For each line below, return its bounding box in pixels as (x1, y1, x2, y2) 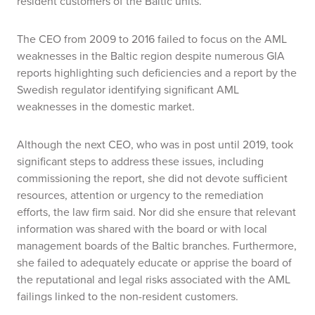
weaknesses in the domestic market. (17, 98, 195, 115)
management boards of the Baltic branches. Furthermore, (17, 238, 297, 254)
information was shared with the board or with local (17, 221, 267, 237)
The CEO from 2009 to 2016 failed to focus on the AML (17, 31, 287, 47)
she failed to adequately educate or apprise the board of (17, 255, 292, 271)
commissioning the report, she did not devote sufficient (17, 170, 288, 186)
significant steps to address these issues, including (17, 153, 264, 169)
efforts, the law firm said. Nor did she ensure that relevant (17, 204, 296, 220)
